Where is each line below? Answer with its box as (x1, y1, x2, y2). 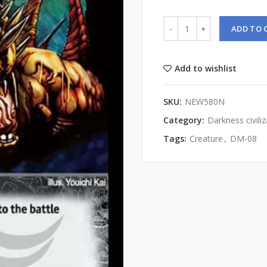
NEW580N (185, 96, 225, 107)
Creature (190, 133, 223, 144)
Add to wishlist (175, 63, 237, 74)
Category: (163, 114, 207, 126)
